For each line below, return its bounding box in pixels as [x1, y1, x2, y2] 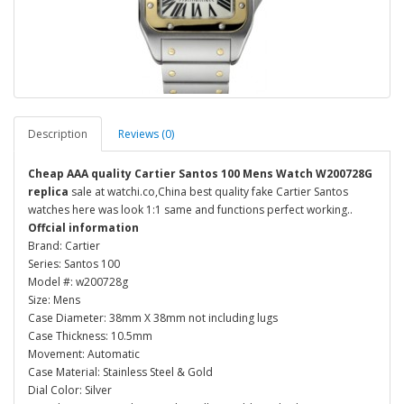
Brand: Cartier [28, 238, 100, 253]
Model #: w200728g [28, 274, 128, 289]
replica [28, 184, 71, 199]
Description [28, 126, 87, 142]
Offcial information [28, 220, 139, 235]
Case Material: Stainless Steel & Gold [28, 364, 213, 380]
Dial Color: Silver [28, 382, 112, 398]
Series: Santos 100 [28, 256, 120, 271]
